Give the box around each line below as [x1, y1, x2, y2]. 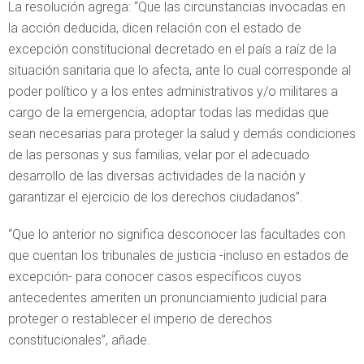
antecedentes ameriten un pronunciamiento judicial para [8, 290, 327, 305]
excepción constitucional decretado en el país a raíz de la [8, 41, 336, 57]
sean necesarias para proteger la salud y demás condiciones [8, 126, 356, 141]
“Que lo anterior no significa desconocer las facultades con [8, 227, 345, 242]
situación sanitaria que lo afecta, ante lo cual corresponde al [8, 63, 351, 78]
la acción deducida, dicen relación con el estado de [8, 20, 301, 36]
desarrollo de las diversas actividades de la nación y [8, 168, 305, 184]
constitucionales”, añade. [8, 332, 150, 348]
